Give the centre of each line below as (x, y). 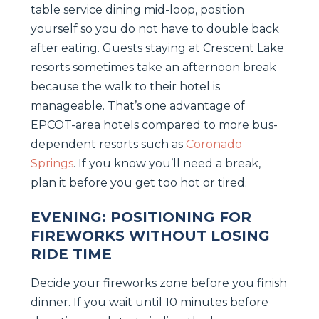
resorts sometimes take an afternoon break (153, 67)
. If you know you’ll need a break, (167, 163)
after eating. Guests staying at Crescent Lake (157, 48)
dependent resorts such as (108, 144)
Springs (52, 163)
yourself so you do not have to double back (155, 28)
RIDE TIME (71, 254)
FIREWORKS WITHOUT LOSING (150, 235)
